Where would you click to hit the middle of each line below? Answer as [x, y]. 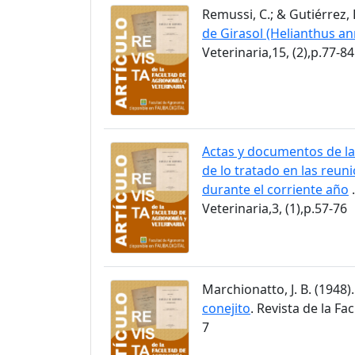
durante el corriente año [275, 190]
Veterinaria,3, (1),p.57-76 [275, 209]
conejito [226, 308]
